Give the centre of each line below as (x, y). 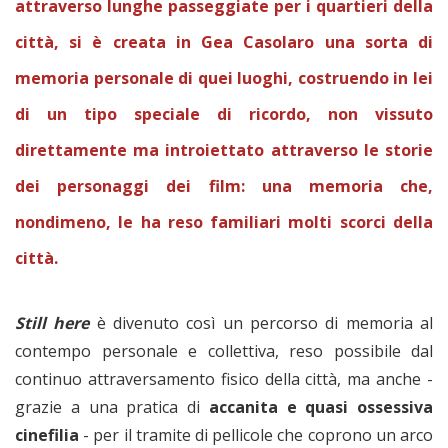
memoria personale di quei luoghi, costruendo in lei (224, 77)
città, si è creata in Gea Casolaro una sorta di (224, 41)
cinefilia (47, 434)
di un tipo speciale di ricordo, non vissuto (224, 113)
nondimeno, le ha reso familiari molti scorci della (224, 221)
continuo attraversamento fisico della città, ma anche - (224, 378)
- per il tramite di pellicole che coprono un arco (256, 434)
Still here (52, 322)
